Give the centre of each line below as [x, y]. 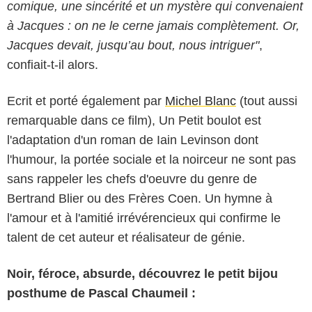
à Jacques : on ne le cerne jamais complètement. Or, [153, 26]
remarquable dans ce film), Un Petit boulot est [134, 121]
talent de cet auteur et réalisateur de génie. [126, 238]
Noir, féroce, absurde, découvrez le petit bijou [142, 274]
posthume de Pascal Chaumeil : [101, 294]
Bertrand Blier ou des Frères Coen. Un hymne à [140, 199]
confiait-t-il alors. [53, 65]
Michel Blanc [201, 101]
